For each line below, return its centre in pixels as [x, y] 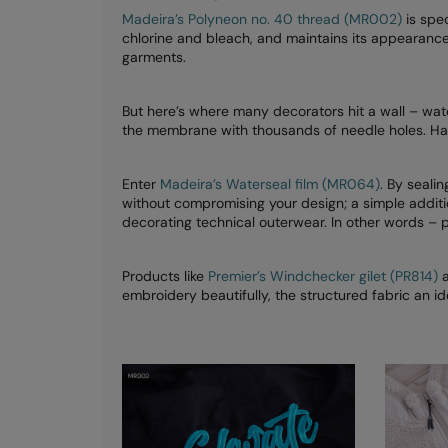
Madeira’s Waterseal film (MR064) [268, 183]
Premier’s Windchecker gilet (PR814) [323, 275]
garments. [154, 56]
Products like [165, 275]
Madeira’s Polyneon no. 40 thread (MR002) [262, 18]
